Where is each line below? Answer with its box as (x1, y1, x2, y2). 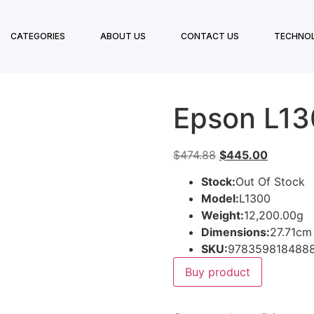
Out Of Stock (235, 175, 305, 189)
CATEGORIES (10, 31, 65, 42)
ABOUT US (100, 31, 146, 42)
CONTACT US (180, 31, 239, 42)
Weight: (200, 208, 244, 223)
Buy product (184, 265, 250, 280)
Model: (200, 191, 239, 206)
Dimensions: (200, 225, 270, 240)
